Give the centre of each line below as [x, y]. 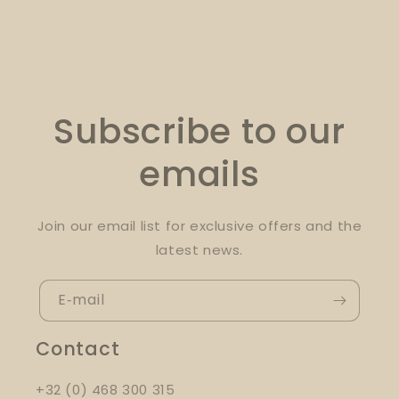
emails [199, 174]
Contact [78, 348]
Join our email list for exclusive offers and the [199, 225]
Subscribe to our [199, 131]
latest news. [199, 249]
